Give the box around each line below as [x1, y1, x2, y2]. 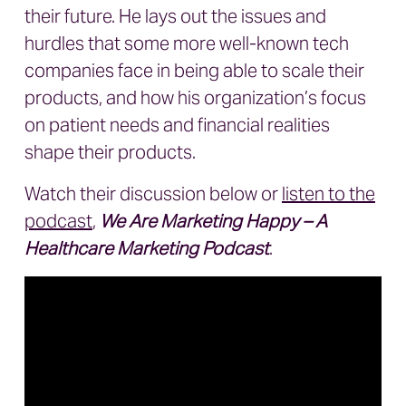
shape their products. [24, 140, 196, 164]
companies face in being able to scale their [24, 59, 364, 82]
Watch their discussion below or [24, 182, 282, 206]
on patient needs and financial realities [24, 113, 330, 137]
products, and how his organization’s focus [24, 86, 366, 110]
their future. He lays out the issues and [24, 5, 326, 28]
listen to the [282, 182, 375, 206]
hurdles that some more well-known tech [24, 32, 349, 55]
